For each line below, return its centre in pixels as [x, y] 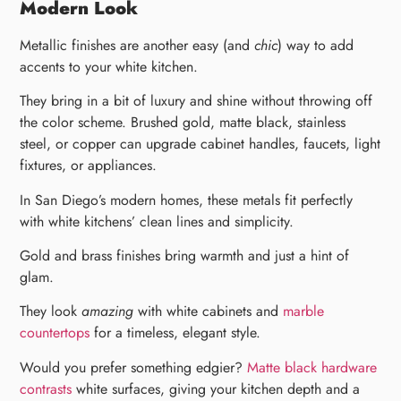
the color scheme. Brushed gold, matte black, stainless [183, 123]
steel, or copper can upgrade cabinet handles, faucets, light [200, 144]
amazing [108, 311]
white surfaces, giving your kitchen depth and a [216, 388]
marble [304, 311]
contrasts [46, 388]
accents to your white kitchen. [109, 66]
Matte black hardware [312, 367]
